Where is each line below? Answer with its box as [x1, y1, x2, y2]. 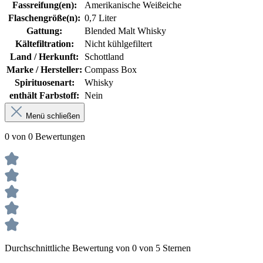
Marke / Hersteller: [6, 65, 82, 75]
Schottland [85, 52, 124, 62]
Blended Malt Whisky [85, 26, 166, 36]
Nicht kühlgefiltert [85, 39, 152, 49]
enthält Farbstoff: [9, 90, 79, 101]
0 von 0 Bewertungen [5, 131, 85, 142]
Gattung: [26, 26, 62, 36]
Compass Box [85, 65, 137, 75]
